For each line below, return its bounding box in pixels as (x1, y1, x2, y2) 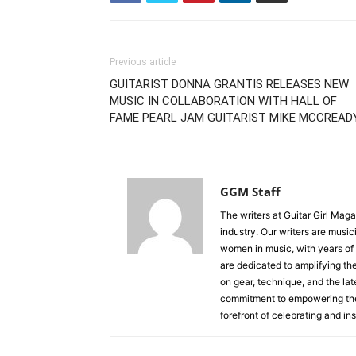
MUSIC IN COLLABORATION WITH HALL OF (110, 94, 337, 108)
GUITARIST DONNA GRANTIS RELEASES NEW (110, 77, 349, 91)
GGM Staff (220, 184, 281, 199)
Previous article (110, 56, 176, 68)
